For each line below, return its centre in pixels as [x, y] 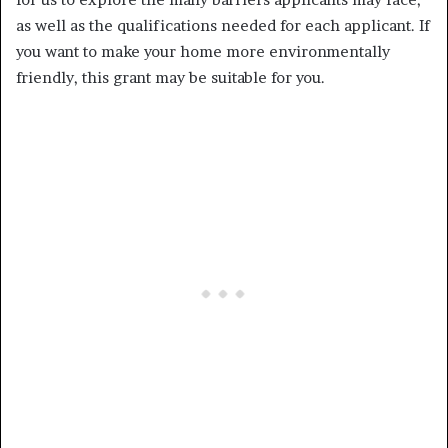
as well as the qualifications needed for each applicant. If [223, 25]
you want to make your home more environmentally [203, 51]
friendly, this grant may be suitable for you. [170, 77]
